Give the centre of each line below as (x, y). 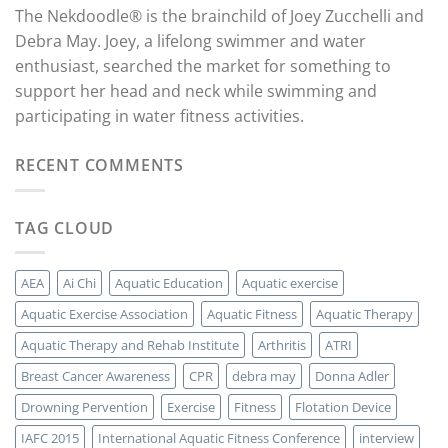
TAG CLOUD (65, 227)
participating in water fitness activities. (159, 115)
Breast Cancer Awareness (95, 376)
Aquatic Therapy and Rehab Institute (130, 345)
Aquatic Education (169, 283)
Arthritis (282, 345)
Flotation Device (343, 407)
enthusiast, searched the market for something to (203, 65)
